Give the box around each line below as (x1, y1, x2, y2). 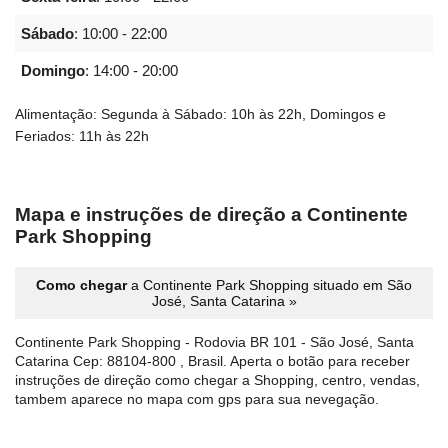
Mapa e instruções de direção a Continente (15, 203, 408, 225)
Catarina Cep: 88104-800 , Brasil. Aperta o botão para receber (15, 352, 410, 369)
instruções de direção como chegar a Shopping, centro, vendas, (15, 371, 420, 388)
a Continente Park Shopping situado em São (127, 276, 412, 293)
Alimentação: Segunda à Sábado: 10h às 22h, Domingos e (15, 106, 386, 123)
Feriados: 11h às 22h (15, 128, 149, 145)
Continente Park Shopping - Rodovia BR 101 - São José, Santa (15, 333, 414, 350)
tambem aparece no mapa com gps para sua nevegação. (15, 390, 379, 407)
